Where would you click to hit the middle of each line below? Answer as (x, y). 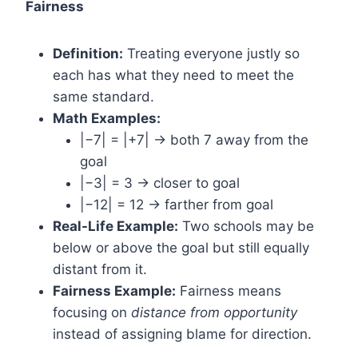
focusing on (92, 312)
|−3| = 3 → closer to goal (160, 183)
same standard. (103, 97)
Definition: (88, 54)
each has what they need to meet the (173, 75)
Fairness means (229, 291)
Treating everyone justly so (211, 54)
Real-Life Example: (115, 226)
